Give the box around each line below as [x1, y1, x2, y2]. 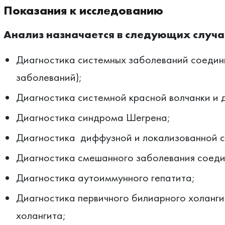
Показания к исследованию [3, 3, 163, 18]
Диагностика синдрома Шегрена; [16, 110, 170, 125]
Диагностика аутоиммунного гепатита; [16, 170, 195, 185]
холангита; [16, 208, 66, 222]
